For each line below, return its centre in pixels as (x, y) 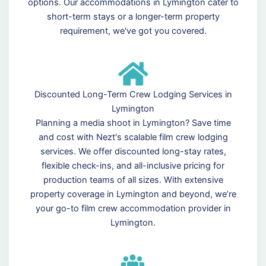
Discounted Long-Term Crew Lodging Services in (133, 95)
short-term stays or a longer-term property (133, 17)
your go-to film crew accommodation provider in (133, 209)
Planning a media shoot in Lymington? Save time (133, 123)
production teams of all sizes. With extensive (133, 180)
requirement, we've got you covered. (133, 31)
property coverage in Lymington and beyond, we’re (133, 194)
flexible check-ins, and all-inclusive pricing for (133, 166)
